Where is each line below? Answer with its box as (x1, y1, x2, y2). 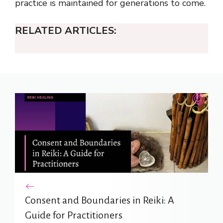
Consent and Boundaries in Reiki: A (25, 194, 174, 206)
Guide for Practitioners (25, 209, 122, 221)
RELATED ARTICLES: (15, 23, 116, 37)
